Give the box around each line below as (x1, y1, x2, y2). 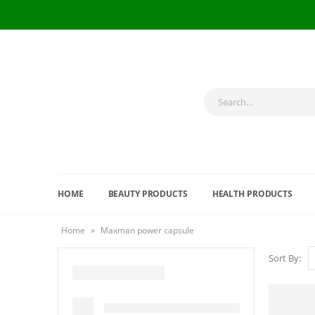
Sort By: (269, 252, 301, 264)
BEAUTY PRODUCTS (108, 188, 188, 200)
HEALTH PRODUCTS (212, 188, 292, 200)
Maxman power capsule (101, 224, 194, 236)
